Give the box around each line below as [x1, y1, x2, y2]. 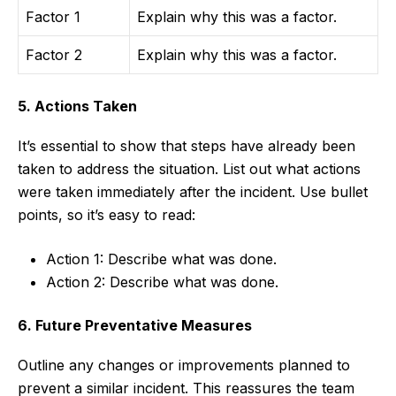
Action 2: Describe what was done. [46, 273, 278, 292]
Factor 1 [26, 8, 80, 27]
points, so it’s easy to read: [18, 206, 195, 225]
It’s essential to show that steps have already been [18, 137, 355, 156]
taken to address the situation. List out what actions [18, 160, 361, 179]
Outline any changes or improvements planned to [18, 356, 350, 375]
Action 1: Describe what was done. [46, 250, 277, 269]
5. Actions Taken [18, 97, 137, 116]
